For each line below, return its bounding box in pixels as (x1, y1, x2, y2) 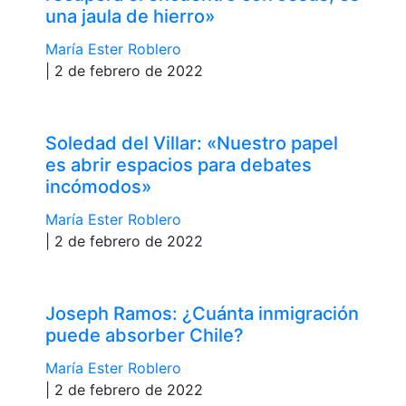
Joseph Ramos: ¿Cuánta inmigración (45, 302, 359, 324)
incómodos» (45, 175, 151, 198)
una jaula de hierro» (45, 5, 215, 27)
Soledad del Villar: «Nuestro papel (45, 131, 338, 154)
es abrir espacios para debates (45, 153, 312, 176)
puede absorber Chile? (45, 324, 244, 346)
